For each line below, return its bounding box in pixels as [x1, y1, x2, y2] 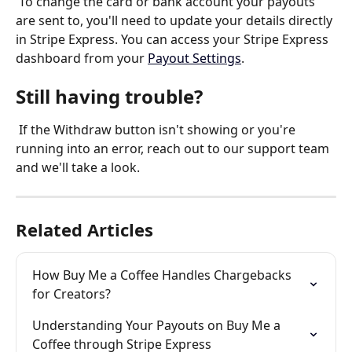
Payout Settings [148, 49, 241, 67]
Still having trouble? [16, 83, 203, 110]
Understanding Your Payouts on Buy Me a [32, 317, 284, 335]
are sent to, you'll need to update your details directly [16, 11, 335, 29]
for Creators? [32, 285, 111, 303]
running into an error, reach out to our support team [16, 140, 332, 158]
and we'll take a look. [16, 159, 140, 177]
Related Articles [16, 218, 153, 242]
